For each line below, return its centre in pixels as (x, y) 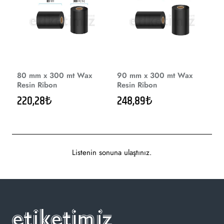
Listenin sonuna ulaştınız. (112, 152)
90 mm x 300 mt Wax (154, 75)
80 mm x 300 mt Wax (54, 75)
